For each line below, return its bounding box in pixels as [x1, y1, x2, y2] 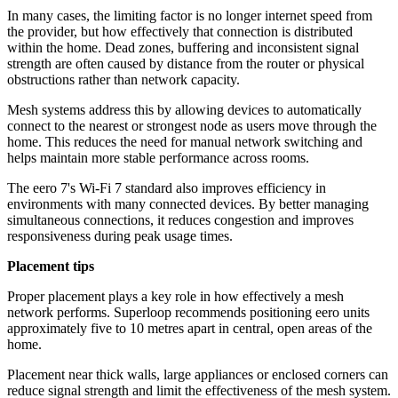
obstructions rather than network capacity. [7, 72, 240, 88]
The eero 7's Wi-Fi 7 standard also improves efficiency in [7, 180, 326, 196]
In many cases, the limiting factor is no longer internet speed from [7, 8, 372, 24]
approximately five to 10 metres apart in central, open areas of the [7, 321, 372, 337]
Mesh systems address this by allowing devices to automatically [7, 102, 362, 118]
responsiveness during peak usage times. [7, 228, 233, 244]
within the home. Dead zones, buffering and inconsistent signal [7, 40, 359, 56]
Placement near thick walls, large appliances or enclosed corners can [7, 367, 388, 383]
